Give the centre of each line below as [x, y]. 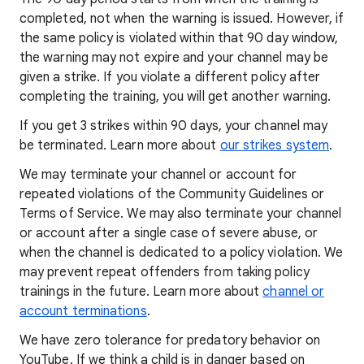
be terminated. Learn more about [120, 145]
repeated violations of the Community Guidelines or [172, 194]
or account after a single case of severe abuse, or [169, 233]
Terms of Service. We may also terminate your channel [181, 214]
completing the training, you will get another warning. [175, 97]
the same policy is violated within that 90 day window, [179, 38]
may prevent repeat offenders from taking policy [165, 272]
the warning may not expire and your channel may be [174, 58]
